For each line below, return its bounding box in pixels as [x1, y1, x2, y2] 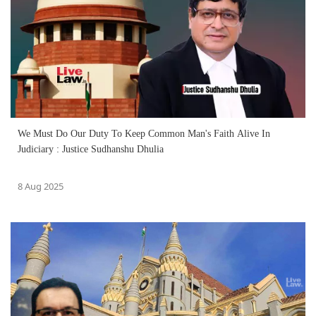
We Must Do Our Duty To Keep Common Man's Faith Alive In [18, 128, 270, 139]
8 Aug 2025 [18, 179, 63, 193]
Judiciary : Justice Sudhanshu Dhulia [18, 143, 164, 154]
